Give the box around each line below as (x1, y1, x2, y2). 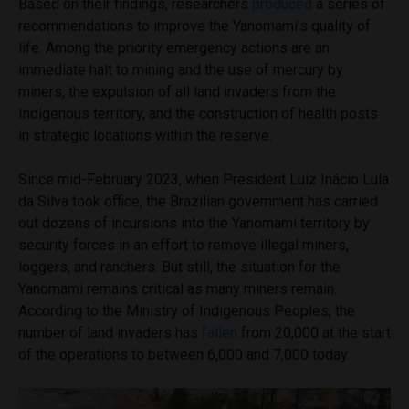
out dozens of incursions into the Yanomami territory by (18, 214, 370, 232)
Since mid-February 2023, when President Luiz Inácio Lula (18, 170, 389, 188)
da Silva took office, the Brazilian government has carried (18, 192, 378, 210)
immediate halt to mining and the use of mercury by (18, 60, 343, 79)
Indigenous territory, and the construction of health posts (18, 104, 378, 122)
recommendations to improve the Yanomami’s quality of (18, 16, 371, 35)
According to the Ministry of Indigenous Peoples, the (18, 301, 355, 320)
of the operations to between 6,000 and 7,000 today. (18, 345, 350, 363)
